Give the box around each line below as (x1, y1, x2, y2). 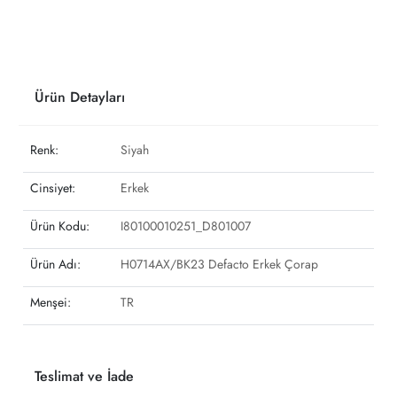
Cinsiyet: (30, 179, 75, 197)
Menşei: (30, 293, 71, 311)
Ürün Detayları (35, 86, 125, 107)
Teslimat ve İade (35, 365, 134, 386)
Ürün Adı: (30, 255, 81, 273)
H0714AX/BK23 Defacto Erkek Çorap (121, 255, 318, 273)
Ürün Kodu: (30, 217, 90, 235)
